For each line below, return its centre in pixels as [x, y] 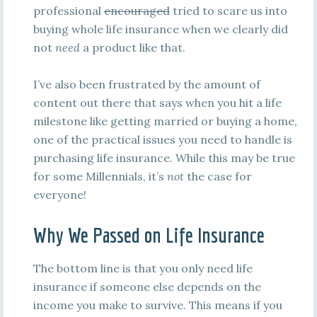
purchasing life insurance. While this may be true [164, 158]
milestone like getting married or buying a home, [165, 121]
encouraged [137, 11]
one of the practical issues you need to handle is [162, 139]
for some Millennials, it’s [100, 176]
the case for [218, 176]
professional [68, 11]
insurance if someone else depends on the [147, 287]
